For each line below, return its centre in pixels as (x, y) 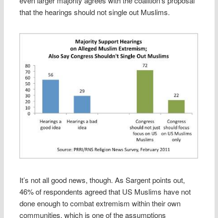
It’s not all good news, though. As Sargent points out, (102, 180)
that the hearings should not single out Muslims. (95, 12)
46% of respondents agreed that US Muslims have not (105, 191)
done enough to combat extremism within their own (100, 203)
